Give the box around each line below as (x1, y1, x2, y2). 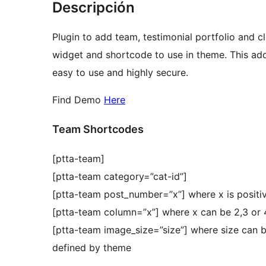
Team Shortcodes (52, 123, 144, 136)
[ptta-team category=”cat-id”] (52, 170, 187, 183)
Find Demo (52, 94, 104, 106)
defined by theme (52, 242, 131, 254)
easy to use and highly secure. (52, 66, 188, 79)
